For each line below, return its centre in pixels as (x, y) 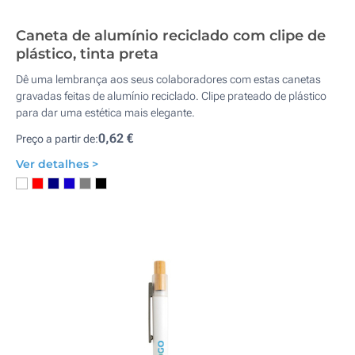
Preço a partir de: (57, 139)
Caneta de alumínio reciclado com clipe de (171, 36)
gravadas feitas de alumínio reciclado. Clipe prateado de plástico (171, 96)
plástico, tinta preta (87, 54)
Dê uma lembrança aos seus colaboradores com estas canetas (168, 79)
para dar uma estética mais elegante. (105, 113)
